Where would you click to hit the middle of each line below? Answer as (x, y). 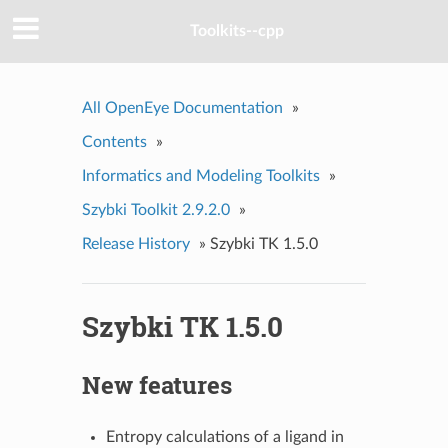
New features (156, 384)
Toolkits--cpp (237, 31)
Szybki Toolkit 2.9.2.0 (155, 209)
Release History (135, 243)
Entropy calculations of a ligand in (224, 436)
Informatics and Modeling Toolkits (200, 175)
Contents (114, 141)
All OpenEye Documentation (182, 107)
